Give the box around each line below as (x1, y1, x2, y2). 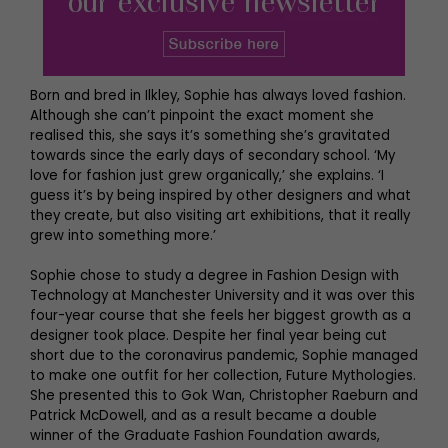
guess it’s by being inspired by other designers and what (30, 185, 411, 205)
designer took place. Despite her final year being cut (30, 325, 387, 345)
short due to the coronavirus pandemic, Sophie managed (30, 345, 418, 365)
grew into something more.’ (30, 225, 216, 245)
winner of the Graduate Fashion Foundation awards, (30, 425, 380, 445)
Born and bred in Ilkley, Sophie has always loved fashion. (30, 85, 406, 105)
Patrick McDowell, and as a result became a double (30, 405, 377, 425)
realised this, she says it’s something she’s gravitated (30, 125, 390, 145)
